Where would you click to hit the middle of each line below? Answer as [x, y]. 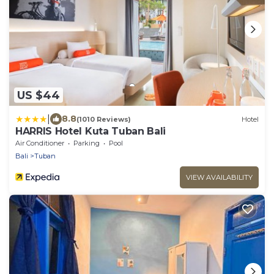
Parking [87, 143]
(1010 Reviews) [104, 119]
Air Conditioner [40, 143]
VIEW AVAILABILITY [219, 178]
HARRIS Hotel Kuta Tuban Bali [91, 131]
